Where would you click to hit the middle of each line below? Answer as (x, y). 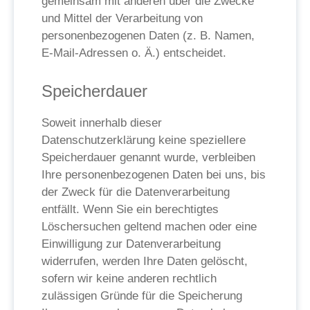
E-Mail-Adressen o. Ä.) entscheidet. (134, 53)
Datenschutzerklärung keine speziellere (144, 140)
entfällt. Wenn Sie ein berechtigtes (130, 209)
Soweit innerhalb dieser (102, 123)
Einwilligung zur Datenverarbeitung (131, 244)
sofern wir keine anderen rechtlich (129, 279)
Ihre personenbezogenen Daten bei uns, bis (154, 175)
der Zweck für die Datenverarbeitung (136, 192)
